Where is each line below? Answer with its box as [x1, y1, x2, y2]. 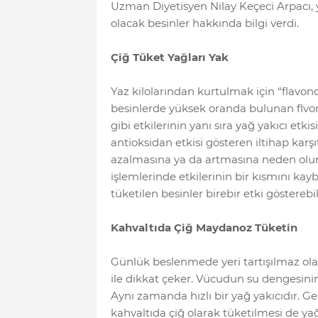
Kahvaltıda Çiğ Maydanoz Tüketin [110, 221, 297, 235]
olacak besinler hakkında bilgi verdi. [110, 16, 299, 31]
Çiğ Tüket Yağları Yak [110, 50, 229, 65]
